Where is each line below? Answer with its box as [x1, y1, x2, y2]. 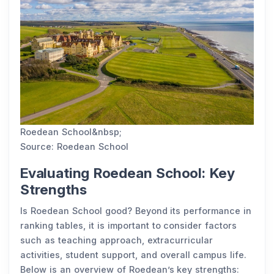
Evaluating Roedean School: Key [20, 165, 235, 182]
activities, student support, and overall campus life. [20, 250, 247, 260]
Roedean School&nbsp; [20, 127, 122, 137]
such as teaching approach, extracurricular [20, 235, 213, 245]
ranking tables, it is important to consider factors [20, 220, 237, 231]
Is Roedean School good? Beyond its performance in [20, 206, 252, 216]
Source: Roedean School [20, 141, 128, 152]
